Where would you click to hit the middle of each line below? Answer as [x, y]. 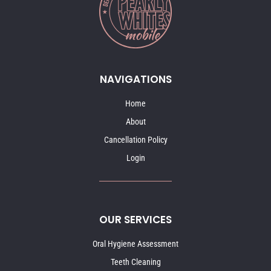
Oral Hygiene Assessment [135, 243]
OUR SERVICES [135, 219]
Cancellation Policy [135, 139]
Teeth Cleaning [135, 262]
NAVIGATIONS [135, 79]
